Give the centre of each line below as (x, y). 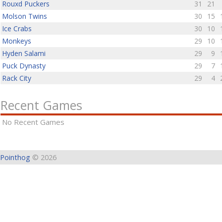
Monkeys (17, 41)
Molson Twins (25, 16)
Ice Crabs (17, 28)
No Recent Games (33, 122)
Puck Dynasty (24, 66)
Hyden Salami (24, 53)
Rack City (17, 78)
